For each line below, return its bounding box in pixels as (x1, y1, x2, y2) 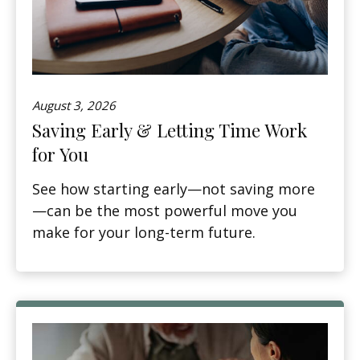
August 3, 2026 (32, 96, 116, 113)
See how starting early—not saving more (32, 178, 315, 198)
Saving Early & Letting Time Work (32, 117, 307, 142)
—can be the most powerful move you (32, 200, 297, 220)
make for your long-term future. (32, 222, 256, 242)
